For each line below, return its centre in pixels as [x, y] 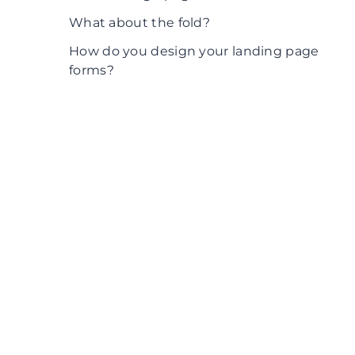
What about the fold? [139, 23]
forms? [92, 70]
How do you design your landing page [194, 51]
